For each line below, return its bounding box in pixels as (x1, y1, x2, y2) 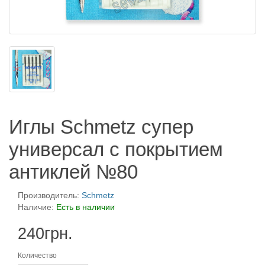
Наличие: (18, 202, 56, 212)
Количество (18, 251, 57, 260)
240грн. (18, 225, 73, 243)
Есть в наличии (56, 202, 115, 212)
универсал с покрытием (9, 138, 223, 160)
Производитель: (18, 190, 82, 200)
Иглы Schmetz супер (9, 116, 193, 138)
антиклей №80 (9, 161, 138, 183)
